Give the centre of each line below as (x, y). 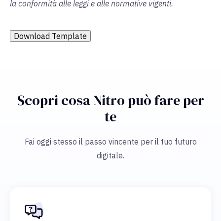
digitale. (110, 156)
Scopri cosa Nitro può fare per (110, 100)
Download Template (50, 36)
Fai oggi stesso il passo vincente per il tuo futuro (110, 142)
